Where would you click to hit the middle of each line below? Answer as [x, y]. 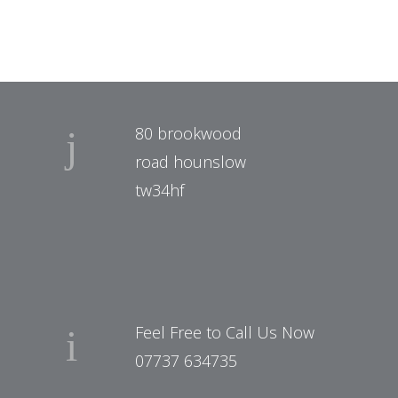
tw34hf [159, 191]
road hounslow [191, 162]
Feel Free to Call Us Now [225, 333]
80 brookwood [188, 134]
